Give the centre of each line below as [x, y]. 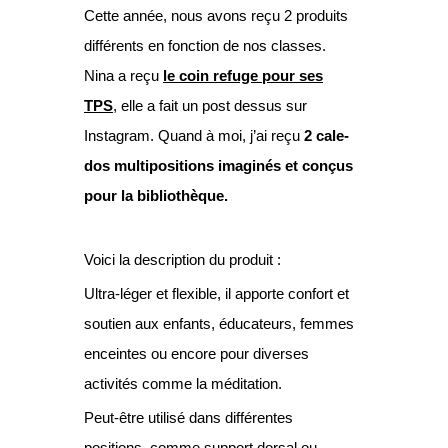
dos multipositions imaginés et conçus [218, 165]
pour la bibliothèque [154, 195]
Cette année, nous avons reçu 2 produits [216, 15]
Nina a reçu [123, 75]
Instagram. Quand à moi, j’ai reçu [194, 135]
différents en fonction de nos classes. [205, 45]
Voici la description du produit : [184, 259]
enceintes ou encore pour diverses [196, 353]
